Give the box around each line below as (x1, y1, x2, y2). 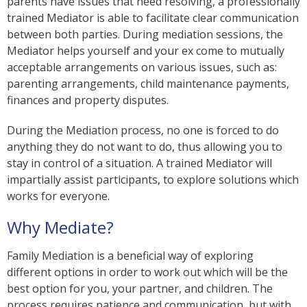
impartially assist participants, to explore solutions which (7, 171, 299, 187)
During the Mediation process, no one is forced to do (7, 122, 279, 138)
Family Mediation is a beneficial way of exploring (7, 247, 254, 263)
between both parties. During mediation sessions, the (7, 26, 283, 42)
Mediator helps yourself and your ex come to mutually (7, 42, 284, 58)
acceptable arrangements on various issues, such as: (7, 59, 277, 75)
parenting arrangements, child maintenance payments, (7, 75, 289, 91)
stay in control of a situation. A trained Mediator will (7, 155, 272, 171)
